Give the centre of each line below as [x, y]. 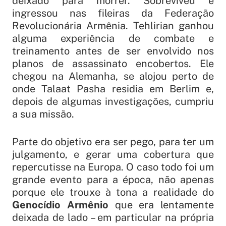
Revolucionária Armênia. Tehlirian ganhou [113, 26]
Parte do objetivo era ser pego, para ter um [113, 142]
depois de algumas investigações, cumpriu [113, 102]
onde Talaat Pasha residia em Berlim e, [113, 89]
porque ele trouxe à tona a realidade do [113, 192]
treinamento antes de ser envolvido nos [113, 51]
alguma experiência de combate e [113, 39]
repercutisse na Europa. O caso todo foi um [113, 167]
